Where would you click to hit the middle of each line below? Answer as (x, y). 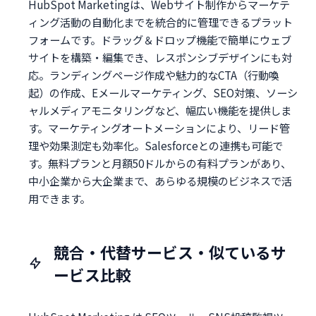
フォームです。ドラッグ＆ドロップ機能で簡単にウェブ (160, 39)
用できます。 (59, 198)
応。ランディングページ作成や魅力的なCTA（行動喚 (154, 74)
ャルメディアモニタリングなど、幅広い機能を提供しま (160, 110)
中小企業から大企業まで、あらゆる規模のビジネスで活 (160, 180)
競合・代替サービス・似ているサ (170, 251)
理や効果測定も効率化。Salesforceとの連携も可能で (156, 145)
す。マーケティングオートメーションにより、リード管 (159, 127)
